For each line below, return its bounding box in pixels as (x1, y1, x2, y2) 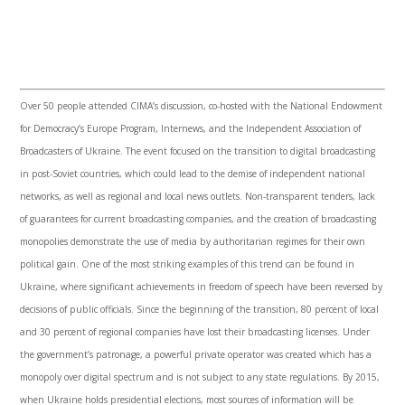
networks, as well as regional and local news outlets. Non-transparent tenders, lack (20, 190, 376, 203)
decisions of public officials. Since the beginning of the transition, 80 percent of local (20, 303, 380, 316)
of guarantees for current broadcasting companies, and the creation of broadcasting (20, 212, 377, 226)
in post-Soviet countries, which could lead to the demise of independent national (20, 167, 366, 181)
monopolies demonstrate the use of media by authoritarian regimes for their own (20, 235, 366, 249)
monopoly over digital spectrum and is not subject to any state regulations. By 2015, (20, 371, 381, 384)
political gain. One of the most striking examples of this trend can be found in (20, 258, 355, 271)
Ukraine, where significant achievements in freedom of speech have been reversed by (20, 280, 383, 294)
